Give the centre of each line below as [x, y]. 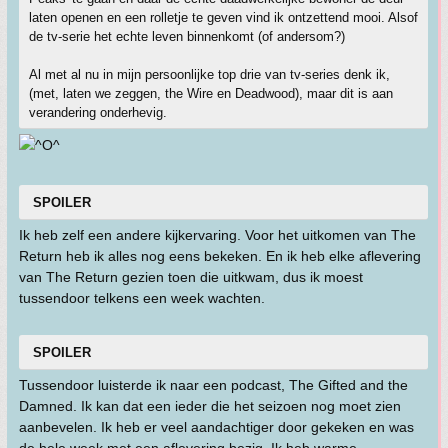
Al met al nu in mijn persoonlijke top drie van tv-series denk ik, [209, 74]
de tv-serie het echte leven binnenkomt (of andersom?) [187, 36]
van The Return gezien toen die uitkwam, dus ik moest [191, 277]
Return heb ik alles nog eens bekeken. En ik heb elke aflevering [220, 256]
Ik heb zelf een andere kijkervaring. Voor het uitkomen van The [217, 235]
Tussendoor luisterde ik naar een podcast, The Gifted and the [213, 385]
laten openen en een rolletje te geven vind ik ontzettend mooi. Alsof [223, 17]
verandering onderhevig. [98, 112]
